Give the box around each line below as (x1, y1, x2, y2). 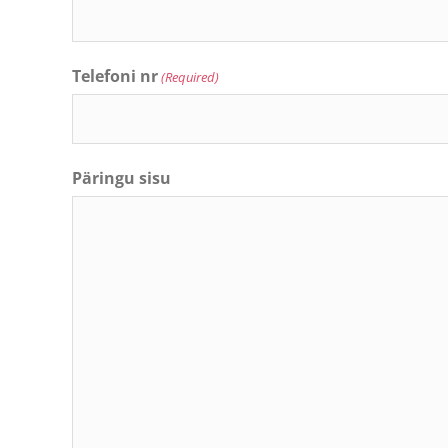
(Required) (161, 68, 220, 86)
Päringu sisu (72, 167, 171, 189)
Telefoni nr (72, 65, 158, 87)
